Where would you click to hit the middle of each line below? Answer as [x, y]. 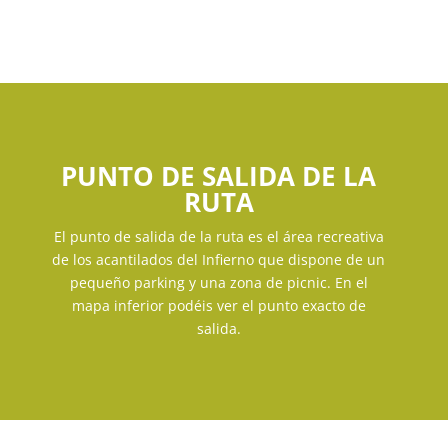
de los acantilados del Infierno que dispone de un [219, 259]
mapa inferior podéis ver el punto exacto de [218, 305]
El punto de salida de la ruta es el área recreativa [218, 236]
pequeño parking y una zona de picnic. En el [218, 282]
